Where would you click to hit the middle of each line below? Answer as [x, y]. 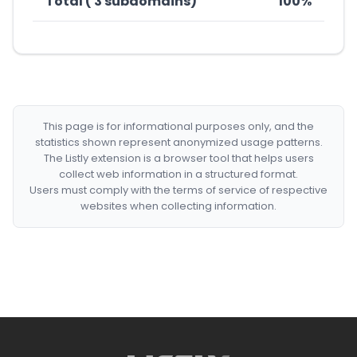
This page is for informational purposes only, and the [178, 126]
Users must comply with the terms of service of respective [178, 190]
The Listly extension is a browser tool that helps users [178, 158]
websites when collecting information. [178, 206]
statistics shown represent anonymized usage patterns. [178, 142]
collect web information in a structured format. [178, 174]
